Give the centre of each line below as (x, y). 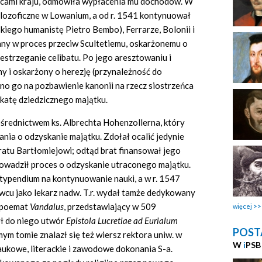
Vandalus (47, 207)
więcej (242, 206)
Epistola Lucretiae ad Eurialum (122, 221)
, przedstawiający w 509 (110, 207)
